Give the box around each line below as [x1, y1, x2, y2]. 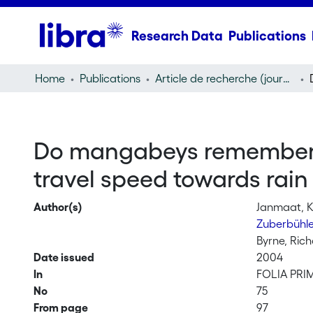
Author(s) [33, 201, 82, 213]
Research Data [131, 28, 223, 43]
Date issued [33, 251, 94, 263]
